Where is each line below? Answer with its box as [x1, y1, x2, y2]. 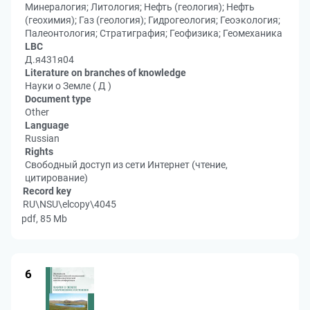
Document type [25, 93, 91, 104]
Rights [25, 146, 53, 157]
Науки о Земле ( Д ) [25, 80, 111, 91]
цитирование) [25, 172, 88, 183]
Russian [25, 133, 60, 144]
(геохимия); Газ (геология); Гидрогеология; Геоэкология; [25, 15, 280, 26]
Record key [23, 185, 71, 197]
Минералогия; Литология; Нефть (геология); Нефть [25, 1, 255, 12]
